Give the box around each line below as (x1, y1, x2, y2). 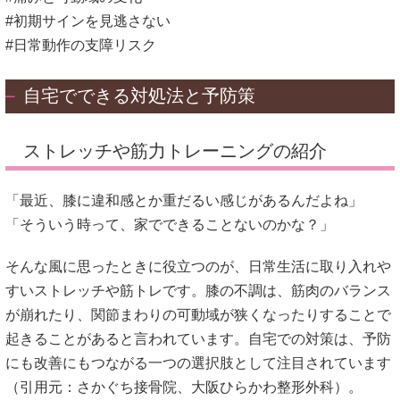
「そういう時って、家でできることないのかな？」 (5, 217, 334, 233)
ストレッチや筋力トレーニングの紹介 (23, 141, 327, 162)
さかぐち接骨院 (77, 379, 177, 395)
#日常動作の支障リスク (5, 37, 156, 54)
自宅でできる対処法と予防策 (23, 86, 255, 106)
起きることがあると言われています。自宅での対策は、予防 (5, 330, 391, 346)
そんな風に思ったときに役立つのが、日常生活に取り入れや (5, 258, 391, 274)
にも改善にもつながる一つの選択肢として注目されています (5, 354, 391, 371)
